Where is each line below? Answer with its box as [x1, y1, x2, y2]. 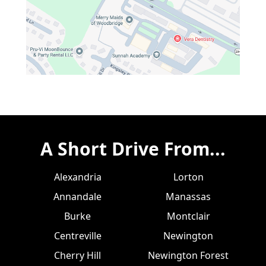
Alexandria [53, 170, 102, 183]
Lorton [173, 170, 204, 183]
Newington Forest [148, 248, 229, 262]
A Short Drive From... [40, 136, 226, 161]
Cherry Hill [54, 248, 102, 262]
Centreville [53, 229, 102, 242]
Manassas [166, 189, 211, 203]
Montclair [166, 209, 210, 223]
